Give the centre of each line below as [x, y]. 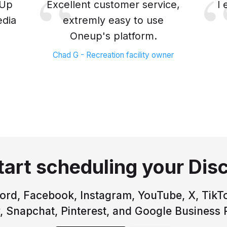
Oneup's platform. [113, 36]
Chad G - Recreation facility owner [113, 55]
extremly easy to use [113, 20]
